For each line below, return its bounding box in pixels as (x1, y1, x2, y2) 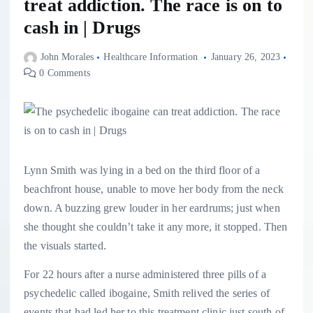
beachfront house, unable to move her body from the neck (24, 183, 284, 196)
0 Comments (36, 68, 90, 79)
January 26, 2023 (210, 52, 281, 63)
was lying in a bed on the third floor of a (79, 164, 261, 177)
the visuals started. (24, 240, 106, 252)
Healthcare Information (103, 52, 198, 63)
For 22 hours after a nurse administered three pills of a (24, 268, 266, 281)
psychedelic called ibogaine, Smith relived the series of (24, 287, 270, 300)
